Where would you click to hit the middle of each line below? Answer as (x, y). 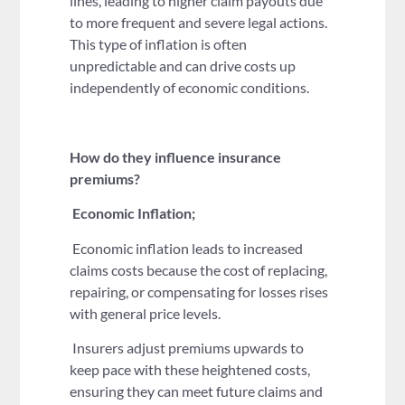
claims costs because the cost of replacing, (199, 269)
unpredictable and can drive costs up (183, 66)
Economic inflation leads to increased (187, 248)
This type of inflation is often (159, 44)
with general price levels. (146, 313)
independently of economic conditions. (190, 88)
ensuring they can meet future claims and (197, 391)
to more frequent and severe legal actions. (199, 23)
